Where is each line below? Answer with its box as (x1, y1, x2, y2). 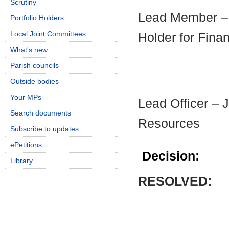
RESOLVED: (138, 174, 212, 189)
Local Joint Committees (10, 30, 86, 38)
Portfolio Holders (10, 14, 64, 22)
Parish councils (10, 61, 59, 70)
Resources (138, 116, 200, 130)
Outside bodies (10, 77, 59, 85)
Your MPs (10, 93, 41, 101)
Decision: (142, 149, 199, 164)
